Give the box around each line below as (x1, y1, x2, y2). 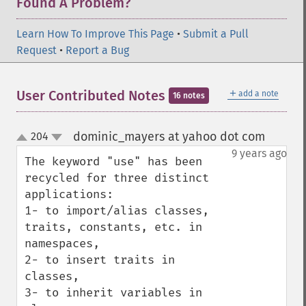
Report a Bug (66, 44, 129, 57)
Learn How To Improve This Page (16, 27, 174, 40)
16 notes (173, 91, 205, 100)
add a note (238, 89, 279, 98)
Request (16, 44, 57, 57)
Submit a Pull (183, 27, 249, 40)
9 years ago (232, 147, 287, 160)
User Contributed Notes (16, 87, 169, 104)
